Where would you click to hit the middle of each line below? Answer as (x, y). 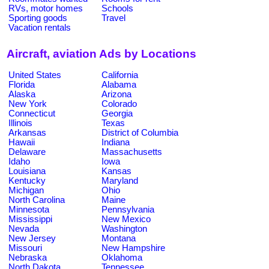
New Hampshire (133, 248)
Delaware (27, 152)
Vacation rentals (40, 27)
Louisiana (27, 171)
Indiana (116, 142)
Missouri (25, 248)
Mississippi (30, 219)
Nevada (24, 228)
